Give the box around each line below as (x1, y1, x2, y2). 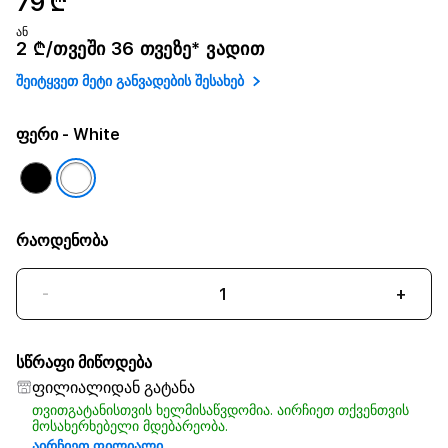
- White (58, 125, 120, 144)
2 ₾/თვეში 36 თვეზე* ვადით (16, 38, 264, 59)
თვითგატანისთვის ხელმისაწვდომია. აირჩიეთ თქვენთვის (32, 402, 409, 418)
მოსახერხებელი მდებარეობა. (32, 418, 228, 434)
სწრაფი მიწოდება (16, 353, 152, 372)
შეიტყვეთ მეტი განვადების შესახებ (16, 72, 244, 89)
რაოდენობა (16, 231, 108, 250)
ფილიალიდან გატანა (32, 378, 195, 397)
